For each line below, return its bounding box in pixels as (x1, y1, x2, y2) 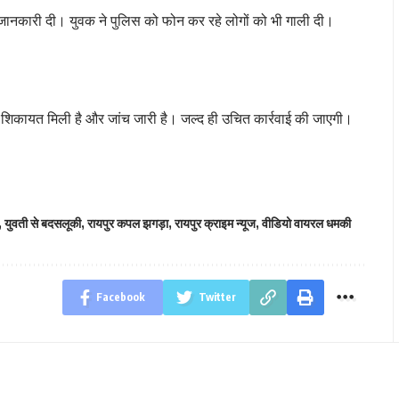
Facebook (95, 289, 145, 304)
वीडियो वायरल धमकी (262, 215, 351, 231)
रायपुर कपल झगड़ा (87, 215, 168, 231)
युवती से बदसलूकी (4, 215, 81, 231)
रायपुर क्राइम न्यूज (175, 215, 256, 231)
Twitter (198, 289, 236, 304)
